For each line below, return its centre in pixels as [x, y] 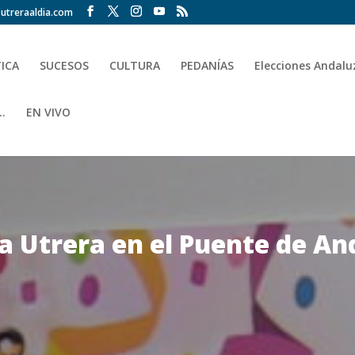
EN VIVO [49, 112]
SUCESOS [65, 65]
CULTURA [135, 65]
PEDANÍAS [208, 65]
